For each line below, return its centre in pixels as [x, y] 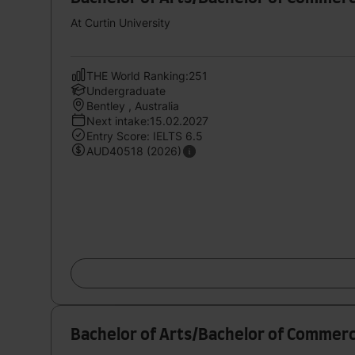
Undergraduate [126, 90]
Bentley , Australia [133, 105]
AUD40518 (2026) [134, 151]
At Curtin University [120, 22]
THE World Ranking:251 [147, 75]
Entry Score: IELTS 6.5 [145, 136]
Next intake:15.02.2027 [147, 120]
